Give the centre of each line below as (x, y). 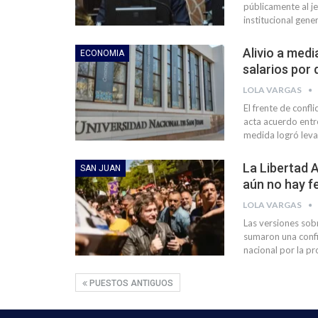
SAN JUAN (100, 169)
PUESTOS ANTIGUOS (130, 284)
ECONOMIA (102, 54)
